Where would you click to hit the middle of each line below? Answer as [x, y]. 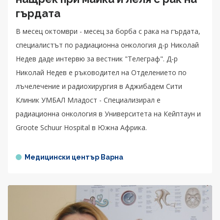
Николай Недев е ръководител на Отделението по [101, 73]
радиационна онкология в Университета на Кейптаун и [108, 114]
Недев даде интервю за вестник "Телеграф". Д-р [97, 59]
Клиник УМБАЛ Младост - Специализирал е [88, 100]
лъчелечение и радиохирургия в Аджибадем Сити [99, 86]
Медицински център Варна [74, 157]
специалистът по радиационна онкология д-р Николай [107, 45]
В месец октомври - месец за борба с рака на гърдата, [108, 31]
